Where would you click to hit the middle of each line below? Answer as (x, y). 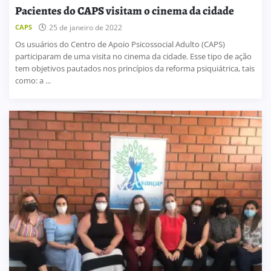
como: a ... (33, 81)
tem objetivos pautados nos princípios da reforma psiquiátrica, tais (135, 69)
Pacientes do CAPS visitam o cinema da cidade (125, 11)
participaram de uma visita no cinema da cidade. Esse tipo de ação (133, 57)
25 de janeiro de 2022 (86, 28)
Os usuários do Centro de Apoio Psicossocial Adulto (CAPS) (120, 44)
